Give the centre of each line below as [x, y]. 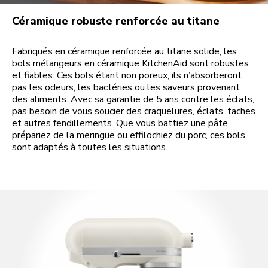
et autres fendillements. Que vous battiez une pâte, [121, 124]
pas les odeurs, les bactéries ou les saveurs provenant [126, 88]
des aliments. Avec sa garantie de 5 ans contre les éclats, [133, 100]
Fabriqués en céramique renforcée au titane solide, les [124, 52]
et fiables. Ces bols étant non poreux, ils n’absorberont [127, 76]
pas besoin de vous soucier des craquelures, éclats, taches [134, 112]
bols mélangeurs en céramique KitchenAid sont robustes [130, 64]
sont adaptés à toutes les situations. [90, 147]
